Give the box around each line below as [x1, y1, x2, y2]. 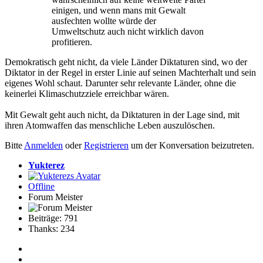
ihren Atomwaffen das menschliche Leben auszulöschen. [5, 120, 215, 131]
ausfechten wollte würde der [52, 16, 156, 26]
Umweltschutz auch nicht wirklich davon [52, 26, 204, 37]
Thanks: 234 [28, 224, 75, 234]
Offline [28, 181, 55, 192]
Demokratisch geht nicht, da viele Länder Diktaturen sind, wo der [5, 57, 247, 68]
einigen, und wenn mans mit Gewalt [52, 5, 186, 16]
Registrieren [84, 140, 129, 151]
